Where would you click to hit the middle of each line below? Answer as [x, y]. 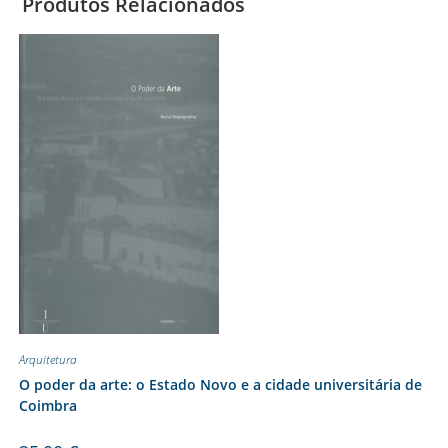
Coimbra [47, 405]
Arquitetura [47, 359]
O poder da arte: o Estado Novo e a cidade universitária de [220, 384]
